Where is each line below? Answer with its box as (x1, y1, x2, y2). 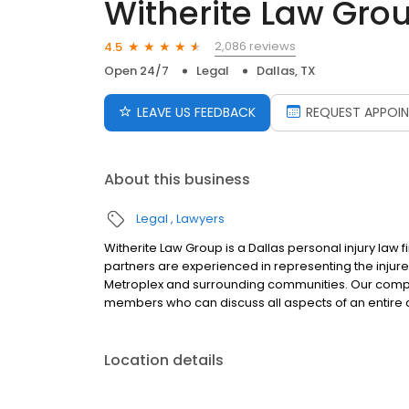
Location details (104, 350, 224, 372)
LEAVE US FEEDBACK (137, 103, 256, 122)
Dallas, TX (257, 62, 316, 80)
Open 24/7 (104, 62, 169, 80)
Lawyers (176, 210, 225, 228)
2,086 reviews (215, 37, 296, 56)
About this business (104, 169, 250, 191)
